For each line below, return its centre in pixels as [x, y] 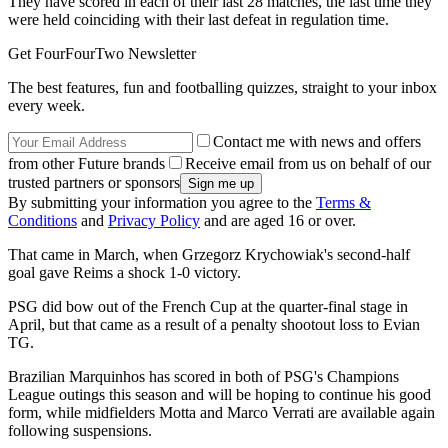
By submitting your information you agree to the [162, 202]
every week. [46, 105]
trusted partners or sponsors [94, 182]
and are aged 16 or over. [278, 220]
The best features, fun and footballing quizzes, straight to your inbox [222, 87]
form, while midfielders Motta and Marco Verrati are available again [221, 412]
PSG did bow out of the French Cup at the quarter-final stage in [208, 306]
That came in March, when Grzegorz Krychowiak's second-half [209, 254]
